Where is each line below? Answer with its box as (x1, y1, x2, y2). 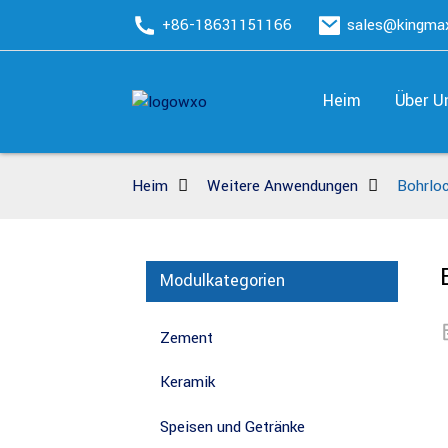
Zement (160, 326, 213, 349)
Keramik (160, 371, 215, 394)
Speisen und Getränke (160, 415, 305, 438)
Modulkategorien (160, 269, 285, 293)
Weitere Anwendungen (207, 175, 358, 197)
